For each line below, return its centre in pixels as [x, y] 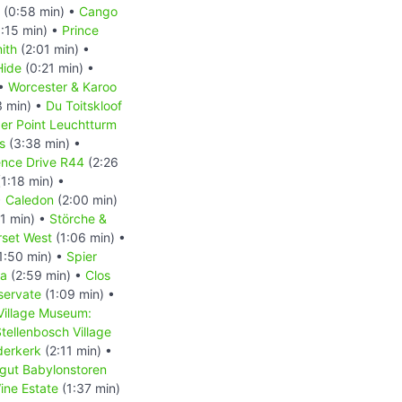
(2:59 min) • [46, 275]
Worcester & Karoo [62, 86]
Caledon [30, 199]
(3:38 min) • [43, 143]
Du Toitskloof [84, 105]
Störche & [78, 218]
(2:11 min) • [77, 350]
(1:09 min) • [78, 293]
